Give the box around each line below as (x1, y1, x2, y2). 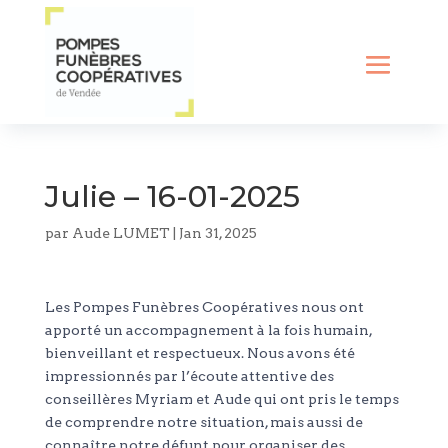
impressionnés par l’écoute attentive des (44, 368, 334, 385)
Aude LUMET (71, 225, 170, 242)
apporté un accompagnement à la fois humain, (44, 322, 372, 339)
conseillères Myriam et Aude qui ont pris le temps (44, 391, 399, 408)
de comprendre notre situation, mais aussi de (44, 414, 363, 431)
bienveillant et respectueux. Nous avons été (44, 345, 355, 362)
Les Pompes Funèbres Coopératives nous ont (44, 299, 364, 316)
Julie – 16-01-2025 (44, 178, 300, 216)
